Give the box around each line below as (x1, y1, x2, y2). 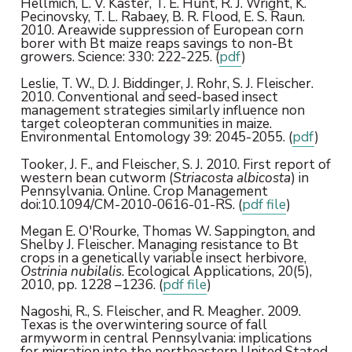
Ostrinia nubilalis (20, 262, 122, 281)
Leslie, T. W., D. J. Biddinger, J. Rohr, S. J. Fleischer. (20, 74, 313, 93)
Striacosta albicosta (172, 167, 291, 187)
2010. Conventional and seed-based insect (20, 87, 278, 107)
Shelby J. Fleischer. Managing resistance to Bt (20, 235, 299, 255)
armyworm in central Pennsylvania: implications (20, 328, 312, 348)
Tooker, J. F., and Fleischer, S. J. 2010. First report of (20, 154, 331, 174)
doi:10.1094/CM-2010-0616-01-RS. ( (20, 194, 242, 214)
